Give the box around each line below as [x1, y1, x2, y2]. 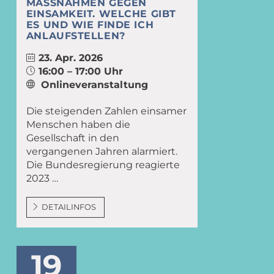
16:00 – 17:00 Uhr [38, 65, 123, 77]
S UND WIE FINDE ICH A [26, 18, 154, 31]
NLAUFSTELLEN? [26, 29, 120, 42]
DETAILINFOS [42, 202, 97, 212]
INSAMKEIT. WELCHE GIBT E [26, 7, 176, 20]
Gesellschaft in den [26, 131, 119, 144]
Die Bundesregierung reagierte [26, 158, 180, 171]
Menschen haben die [26, 118, 130, 130]
